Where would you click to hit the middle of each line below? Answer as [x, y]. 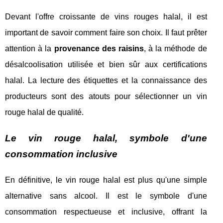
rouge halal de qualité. [44, 112]
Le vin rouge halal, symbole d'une [106, 138]
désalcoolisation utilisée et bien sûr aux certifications [106, 64]
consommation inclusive [61, 154]
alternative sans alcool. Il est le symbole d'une [106, 196]
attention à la [30, 49]
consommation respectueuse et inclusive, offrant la [106, 212]
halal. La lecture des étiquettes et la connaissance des [106, 80]
